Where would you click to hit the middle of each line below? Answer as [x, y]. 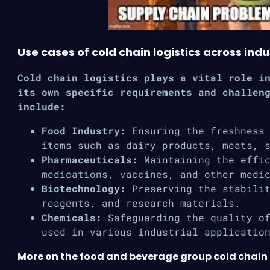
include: [42, 106]
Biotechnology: [84, 188]
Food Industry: [84, 130]
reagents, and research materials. [141, 203]
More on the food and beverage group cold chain [143, 256]
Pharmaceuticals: [90, 159]
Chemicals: [72, 217]
